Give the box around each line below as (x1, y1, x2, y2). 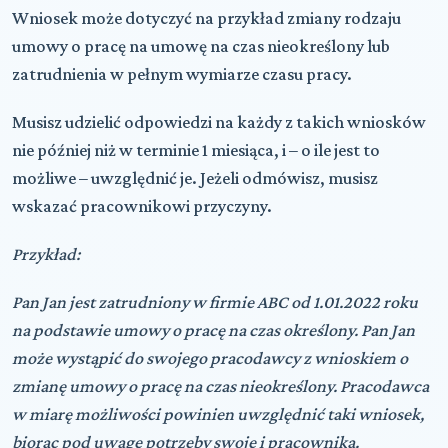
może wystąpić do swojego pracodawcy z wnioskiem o (12, 347, 408, 368)
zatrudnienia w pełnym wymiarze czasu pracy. (12, 63, 352, 84)
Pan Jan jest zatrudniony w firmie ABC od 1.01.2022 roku (12, 291, 418, 312)
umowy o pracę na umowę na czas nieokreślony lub (12, 35, 390, 56)
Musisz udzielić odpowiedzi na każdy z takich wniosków (12, 111, 426, 132)
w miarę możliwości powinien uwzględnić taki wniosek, (12, 403, 424, 424)
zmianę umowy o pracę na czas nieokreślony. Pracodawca (12, 375, 429, 396)
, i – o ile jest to (274, 139, 380, 160)
